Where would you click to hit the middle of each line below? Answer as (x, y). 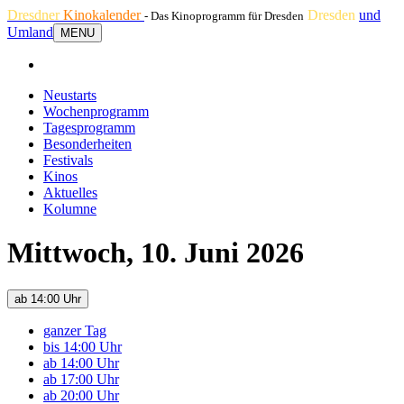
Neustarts (70, 95)
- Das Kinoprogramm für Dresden (224, 16)
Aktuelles (70, 193)
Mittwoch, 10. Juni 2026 (156, 253)
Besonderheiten (87, 144)
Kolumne (70, 209)
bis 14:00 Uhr (83, 346)
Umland (30, 32)
